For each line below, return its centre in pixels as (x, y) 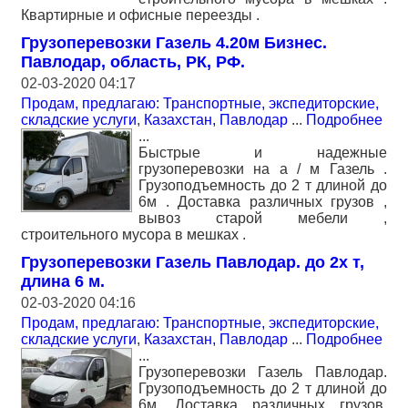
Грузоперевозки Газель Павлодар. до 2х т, (193, 262)
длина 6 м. (63, 281)
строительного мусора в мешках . (133, 234)
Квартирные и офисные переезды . (140, 15)
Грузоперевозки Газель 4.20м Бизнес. (174, 42)
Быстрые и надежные (263, 152)
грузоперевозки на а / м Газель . (263, 168)
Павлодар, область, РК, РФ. (133, 61)
